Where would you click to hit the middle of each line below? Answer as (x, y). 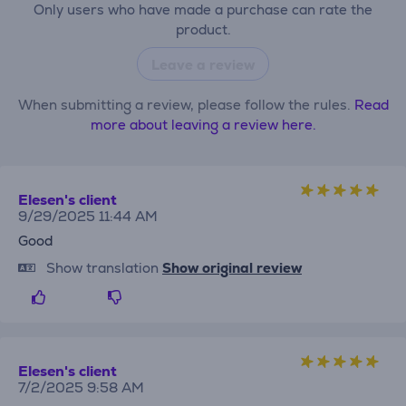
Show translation (102, 267)
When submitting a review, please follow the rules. (186, 104)
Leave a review (203, 64)
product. (203, 29)
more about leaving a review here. (203, 124)
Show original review (232, 267)
